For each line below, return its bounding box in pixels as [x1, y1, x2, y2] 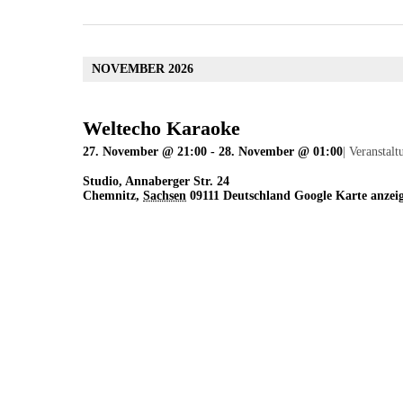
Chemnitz [83, 189, 136, 203]
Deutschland [223, 189, 291, 203]
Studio [83, 175, 119, 189]
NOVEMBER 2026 [92, 62, 193, 76]
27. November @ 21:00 [83, 145, 207, 159]
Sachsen [143, 189, 186, 203]
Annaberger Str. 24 [125, 175, 229, 189]
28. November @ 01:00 [219, 145, 343, 159]
